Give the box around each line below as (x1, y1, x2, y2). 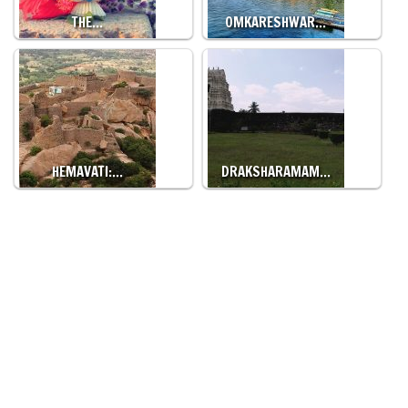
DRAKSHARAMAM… (220, 162, 331, 181)
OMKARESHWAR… (225, 13, 327, 32)
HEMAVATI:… (52, 162, 123, 181)
